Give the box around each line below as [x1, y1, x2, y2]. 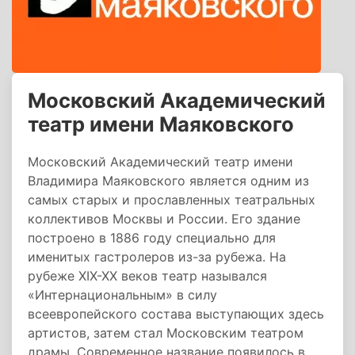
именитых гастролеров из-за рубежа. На [28, 249, 286, 265]
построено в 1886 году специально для [28, 230, 276, 246]
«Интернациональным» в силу [28, 287, 217, 303]
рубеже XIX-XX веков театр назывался [28, 268, 267, 284]
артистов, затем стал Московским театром [28, 325, 303, 341]
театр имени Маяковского [28, 112, 294, 136]
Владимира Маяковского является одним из [28, 173, 309, 189]
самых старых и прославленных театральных [28, 192, 315, 208]
